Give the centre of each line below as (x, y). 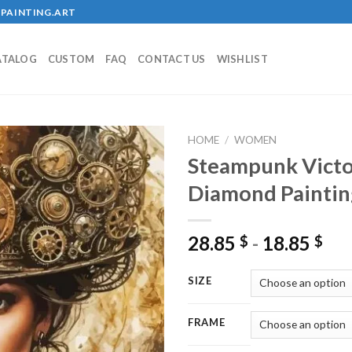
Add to (134, 207)
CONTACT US (172, 59)
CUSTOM (71, 59)
